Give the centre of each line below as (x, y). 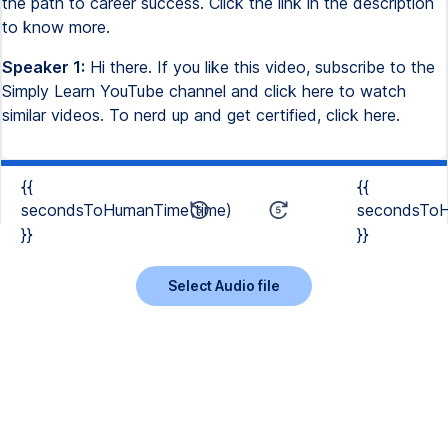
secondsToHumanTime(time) (126, 210)
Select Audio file (224, 285)
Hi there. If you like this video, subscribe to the (260, 67)
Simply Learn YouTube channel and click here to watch (204, 91)
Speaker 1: (43, 67)
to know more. (56, 27)
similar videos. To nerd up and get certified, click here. (201, 115)
